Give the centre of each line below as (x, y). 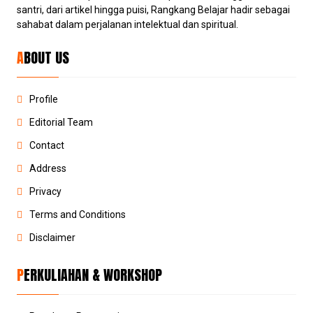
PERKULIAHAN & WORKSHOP (93, 275)
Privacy (46, 192)
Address (48, 169)
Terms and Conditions (78, 215)
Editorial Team (61, 123)
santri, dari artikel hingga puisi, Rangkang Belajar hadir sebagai (154, 10)
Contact (47, 146)
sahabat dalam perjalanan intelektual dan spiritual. (128, 25)
